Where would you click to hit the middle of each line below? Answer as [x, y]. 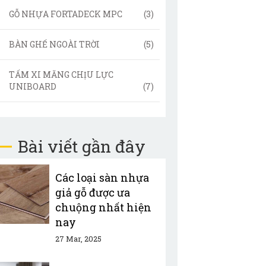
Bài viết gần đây [82, 146]
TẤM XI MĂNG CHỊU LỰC [61, 75]
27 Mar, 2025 [78, 239]
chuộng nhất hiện [103, 207]
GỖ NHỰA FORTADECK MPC [66, 14]
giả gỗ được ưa [92, 192]
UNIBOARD [33, 86]
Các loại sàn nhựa [102, 178]
